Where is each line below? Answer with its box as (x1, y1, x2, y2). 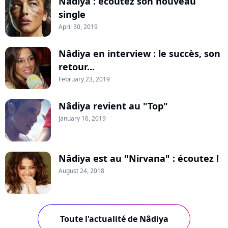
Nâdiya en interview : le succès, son (59, 47, 220, 60)
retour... (59, 61, 95, 73)
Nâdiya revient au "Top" (59, 100, 168, 112)
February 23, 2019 (59, 75, 110, 84)
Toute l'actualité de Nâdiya (60, 213, 168, 225)
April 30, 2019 (59, 22, 98, 32)
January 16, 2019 (59, 114, 106, 123)
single (59, 8, 85, 21)
